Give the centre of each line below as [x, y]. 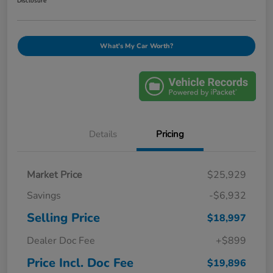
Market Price [55, 175]
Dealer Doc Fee [61, 241]
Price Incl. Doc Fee [80, 263]
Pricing [170, 134]
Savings [44, 196]
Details [103, 134]
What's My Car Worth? [136, 46]
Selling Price [63, 218]
